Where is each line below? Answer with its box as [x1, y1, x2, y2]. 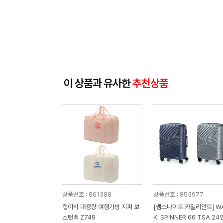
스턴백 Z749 [62, 214, 96, 221]
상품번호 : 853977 [153, 191, 204, 198]
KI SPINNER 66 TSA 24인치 [153, 214, 212, 221]
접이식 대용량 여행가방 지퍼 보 [62, 203, 139, 211]
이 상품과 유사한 [64, 77, 132, 90]
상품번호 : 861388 [62, 191, 111, 198]
